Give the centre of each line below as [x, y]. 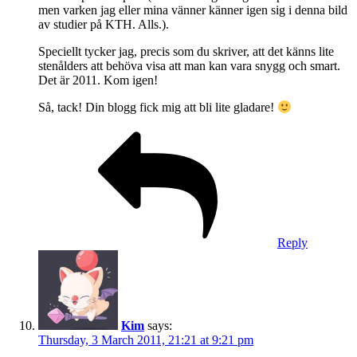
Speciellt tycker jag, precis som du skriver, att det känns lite [186, 52]
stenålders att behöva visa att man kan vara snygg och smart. [189, 66]
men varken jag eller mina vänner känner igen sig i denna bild [193, 10]
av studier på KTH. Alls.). [104, 25]
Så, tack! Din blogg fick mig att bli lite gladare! [158, 108]
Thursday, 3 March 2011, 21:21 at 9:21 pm [146, 340]
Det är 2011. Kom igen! [98, 80]
